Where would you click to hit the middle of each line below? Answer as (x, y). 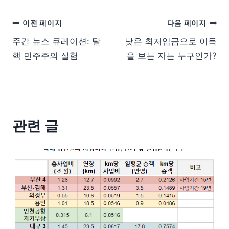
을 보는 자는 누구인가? (171, 55)
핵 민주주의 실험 (45, 55)
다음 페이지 (187, 23)
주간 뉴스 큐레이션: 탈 (56, 41)
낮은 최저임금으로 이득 (171, 41)
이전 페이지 (42, 23)
